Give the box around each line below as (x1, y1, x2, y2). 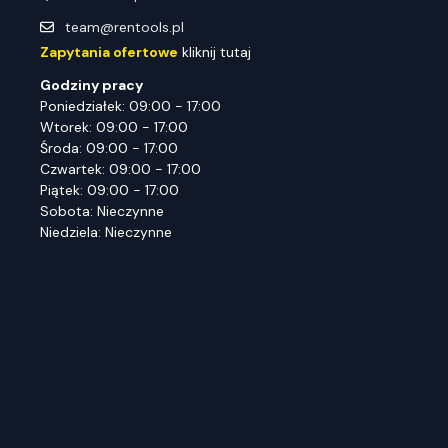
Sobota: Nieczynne (40, 202, 164, 221)
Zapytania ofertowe (40, 43, 178, 62)
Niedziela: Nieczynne (40, 223, 172, 242)
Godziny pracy (40, 76, 143, 95)
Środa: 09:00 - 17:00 (40, 139, 178, 158)
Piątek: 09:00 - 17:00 (40, 181, 179, 200)
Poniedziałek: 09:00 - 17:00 (40, 97, 221, 116)
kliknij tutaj (178, 43, 251, 62)
